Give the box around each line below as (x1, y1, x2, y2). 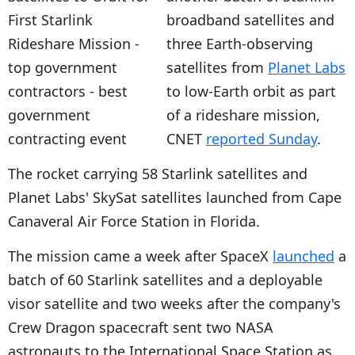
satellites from (166, 57, 268, 77)
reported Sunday (206, 128, 317, 148)
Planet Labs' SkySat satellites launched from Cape (8, 187, 342, 207)
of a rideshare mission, (166, 105, 320, 124)
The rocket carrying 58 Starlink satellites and (8, 163, 307, 183)
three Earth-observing (166, 33, 313, 53)
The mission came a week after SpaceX (8, 246, 273, 265)
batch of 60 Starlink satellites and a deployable (8, 269, 323, 289)
